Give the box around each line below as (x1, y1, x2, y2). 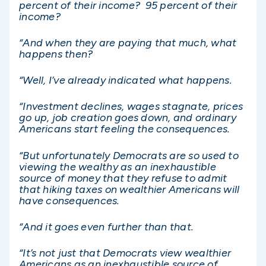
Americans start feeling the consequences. (19, 122, 230, 136)
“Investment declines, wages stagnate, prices (19, 100, 243, 113)
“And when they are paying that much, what (19, 36, 237, 49)
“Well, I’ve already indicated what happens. (19, 74, 232, 87)
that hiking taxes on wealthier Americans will (19, 182, 240, 196)
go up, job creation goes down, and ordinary (19, 111, 236, 125)
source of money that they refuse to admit (19, 171, 227, 185)
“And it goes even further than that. (19, 220, 194, 233)
